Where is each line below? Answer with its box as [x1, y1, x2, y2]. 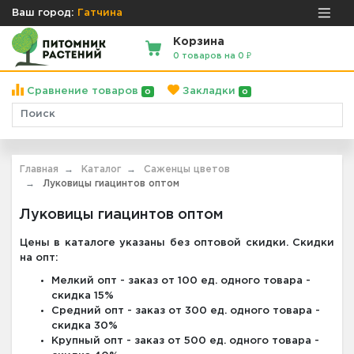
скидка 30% [51, 321, 118, 330]
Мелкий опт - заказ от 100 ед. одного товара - [51, 276, 311, 285]
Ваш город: [12, 8, 74, 17]
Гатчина [77, 8, 122, 17]
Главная [20, 164, 58, 174]
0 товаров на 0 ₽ [173, 51, 252, 60]
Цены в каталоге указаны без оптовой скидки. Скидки [20, 238, 334, 247]
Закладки [179, 86, 239, 96]
